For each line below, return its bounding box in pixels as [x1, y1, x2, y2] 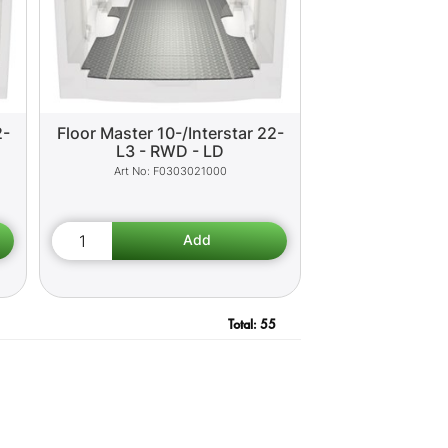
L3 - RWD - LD [116, 140, 225, 161]
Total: [227, 315, 260, 333]
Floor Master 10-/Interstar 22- [56, 122, 284, 143]
